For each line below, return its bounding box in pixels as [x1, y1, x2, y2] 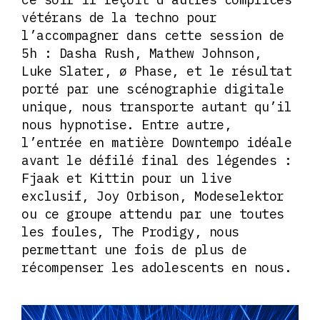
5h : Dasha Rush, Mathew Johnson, [21, 44, 261, 61]
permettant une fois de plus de [21, 241, 246, 258]
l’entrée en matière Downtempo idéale [21, 134, 291, 151]
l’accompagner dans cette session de [21, 26, 284, 44]
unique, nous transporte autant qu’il [21, 98, 291, 115]
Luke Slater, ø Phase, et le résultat [21, 62, 291, 79]
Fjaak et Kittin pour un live [21, 169, 231, 186]
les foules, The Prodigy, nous [21, 223, 239, 240]
